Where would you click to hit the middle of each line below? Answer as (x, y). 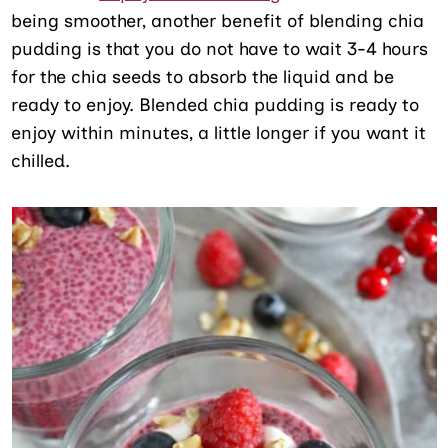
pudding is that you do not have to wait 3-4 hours (220, 49)
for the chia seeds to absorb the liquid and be (203, 77)
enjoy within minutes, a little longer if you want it (219, 133)
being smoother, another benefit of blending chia (218, 21)
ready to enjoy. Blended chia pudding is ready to (215, 105)
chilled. (41, 161)
